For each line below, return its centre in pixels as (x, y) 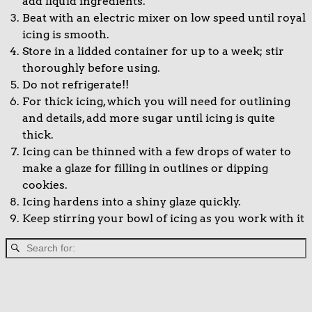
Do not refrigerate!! (76, 84)
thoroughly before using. (92, 68)
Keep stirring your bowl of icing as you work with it (164, 218)
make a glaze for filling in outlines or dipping (146, 168)
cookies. (45, 185)
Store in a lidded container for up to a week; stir (154, 51)
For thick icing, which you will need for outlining (157, 101)
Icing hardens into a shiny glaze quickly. (132, 201)
